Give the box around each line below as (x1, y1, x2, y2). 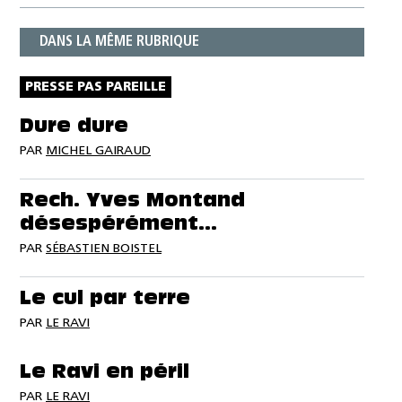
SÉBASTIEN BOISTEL (46, 241, 162, 256)
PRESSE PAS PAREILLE (25, 80, 166, 94)
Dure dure (20, 118, 128, 136)
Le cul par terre (20, 290, 190, 309)
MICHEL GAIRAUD (46, 144, 151, 158)
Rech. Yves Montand (20, 192, 245, 211)
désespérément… (20, 215, 217, 234)
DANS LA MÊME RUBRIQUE (39, 34, 199, 49)
